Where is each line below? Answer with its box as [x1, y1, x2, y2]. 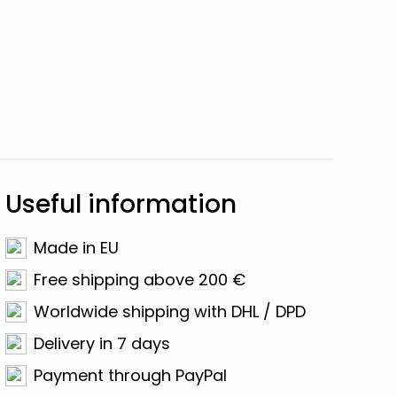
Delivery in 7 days [33, 332, 170, 354]
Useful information [4, 187, 237, 222]
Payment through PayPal [33, 364, 227, 386]
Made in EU [33, 237, 119, 259]
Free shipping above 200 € [33, 269, 245, 291]
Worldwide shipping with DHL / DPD [33, 300, 306, 323]
